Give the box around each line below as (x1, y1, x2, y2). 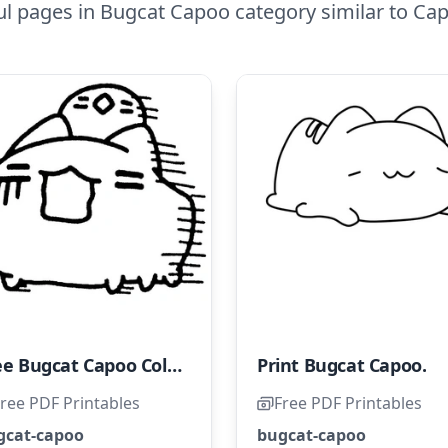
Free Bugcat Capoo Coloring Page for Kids (166, 353, 182, 377)
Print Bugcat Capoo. (257, 353, 427, 377)
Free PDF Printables (274, 392, 422, 414)
